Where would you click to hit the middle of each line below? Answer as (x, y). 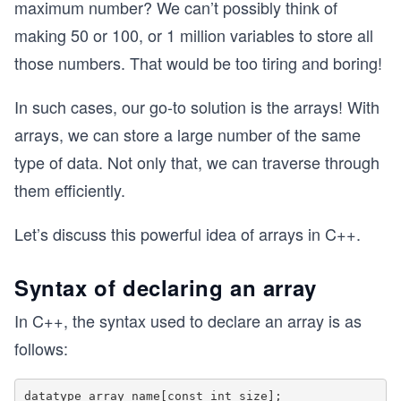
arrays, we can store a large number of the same (188, 134)
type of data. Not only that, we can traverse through (197, 162)
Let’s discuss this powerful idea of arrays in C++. (188, 234)
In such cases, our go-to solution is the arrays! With (197, 107)
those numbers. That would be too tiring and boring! (198, 63)
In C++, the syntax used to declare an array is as (188, 320)
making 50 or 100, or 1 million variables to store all (194, 35)
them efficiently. (70, 190)
